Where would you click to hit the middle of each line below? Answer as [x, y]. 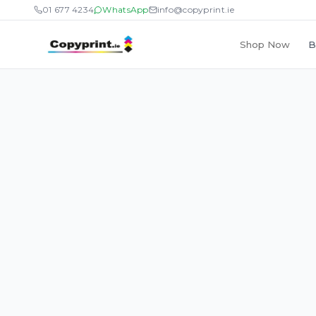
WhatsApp [126, 10]
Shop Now [265, 44]
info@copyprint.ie [195, 10]
